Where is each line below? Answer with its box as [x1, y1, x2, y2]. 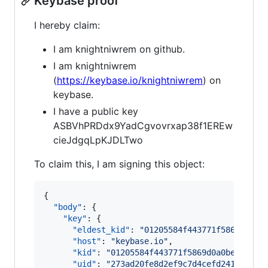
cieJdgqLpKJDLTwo [53, 134, 143, 146]
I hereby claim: [34, 19, 100, 31]
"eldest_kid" [72, 225, 130, 234]
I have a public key [53, 105, 138, 117]
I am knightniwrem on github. [53, 43, 185, 55]
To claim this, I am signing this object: [34, 158, 205, 170]
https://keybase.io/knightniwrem [57, 74, 203, 86]
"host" [72, 236, 101, 246]
